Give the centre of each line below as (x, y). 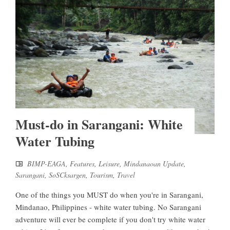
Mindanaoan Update (154, 164)
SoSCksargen (67, 175)
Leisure (109, 164)
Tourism (101, 175)
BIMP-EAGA (46, 164)
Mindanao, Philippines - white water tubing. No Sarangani (108, 207)
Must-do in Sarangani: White (99, 124)
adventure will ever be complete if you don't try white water (110, 219)
